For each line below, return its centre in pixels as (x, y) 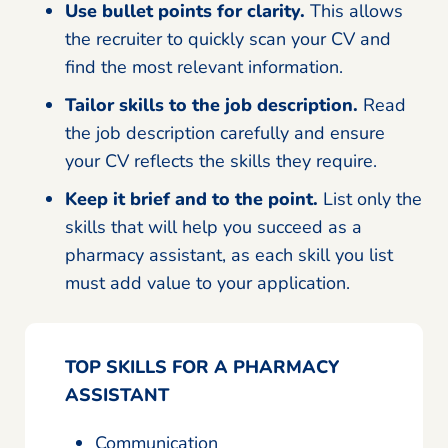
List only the (370, 198)
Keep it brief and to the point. (191, 198)
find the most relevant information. (204, 66)
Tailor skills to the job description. (211, 104)
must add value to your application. (207, 282)
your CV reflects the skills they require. (221, 160)
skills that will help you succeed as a (213, 226)
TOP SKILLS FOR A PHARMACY (202, 366)
